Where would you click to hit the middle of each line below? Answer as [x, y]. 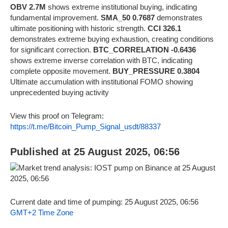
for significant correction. [52, 49]
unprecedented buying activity [60, 92]
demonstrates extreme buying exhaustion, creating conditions [112, 39]
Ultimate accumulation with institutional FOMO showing [102, 81]
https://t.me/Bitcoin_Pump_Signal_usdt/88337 [85, 126]
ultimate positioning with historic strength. [79, 28]
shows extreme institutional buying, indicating [121, 7]
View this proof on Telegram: [57, 116]
